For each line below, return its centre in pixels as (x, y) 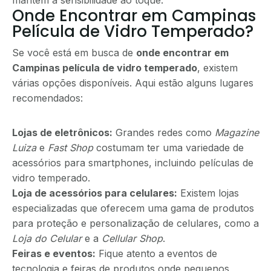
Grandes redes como (164, 132)
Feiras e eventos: (54, 253)
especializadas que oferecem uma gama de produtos (133, 208)
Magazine (237, 132)
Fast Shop (70, 147)
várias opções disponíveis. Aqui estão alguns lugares (133, 83)
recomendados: (47, 98)
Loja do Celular (47, 238)
